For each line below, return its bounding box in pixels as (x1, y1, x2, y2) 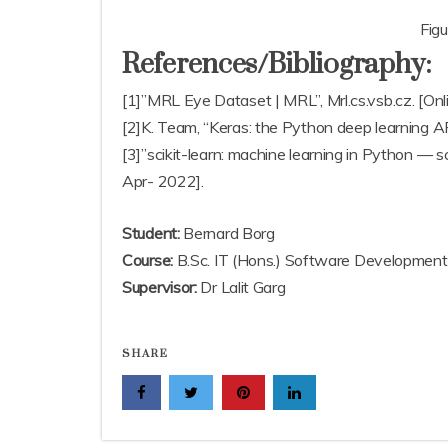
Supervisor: (122, 277, 197, 298)
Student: (122, 223, 180, 244)
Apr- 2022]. (122, 171, 204, 192)
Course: (122, 250, 173, 271)
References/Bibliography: (122, 47, 432, 83)
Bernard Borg (179, 223, 275, 244)
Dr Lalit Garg (196, 277, 286, 298)
